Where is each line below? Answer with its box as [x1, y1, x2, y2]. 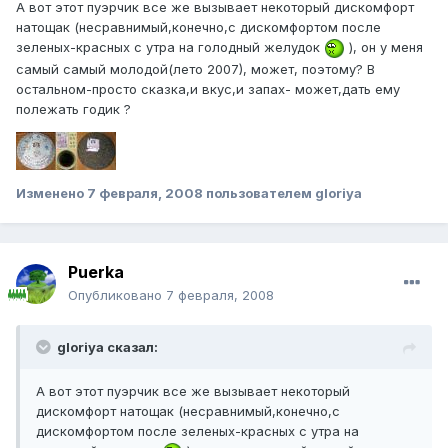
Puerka [68, 262, 124, 283]
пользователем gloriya [203, 185, 362, 202]
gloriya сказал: [57, 339, 158, 356]
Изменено [16, 185, 87, 202]
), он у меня [345, 39, 423, 56]
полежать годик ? [16, 101, 131, 118]
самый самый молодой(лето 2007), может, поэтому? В [16, 61, 375, 78]
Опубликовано [68, 287, 166, 304]
